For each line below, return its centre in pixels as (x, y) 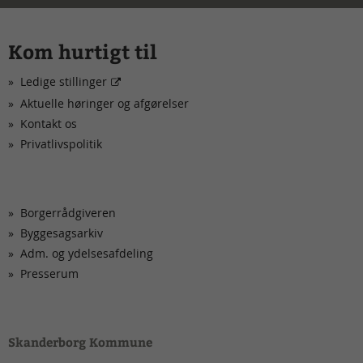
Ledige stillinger (64, 81)
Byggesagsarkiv (62, 233)
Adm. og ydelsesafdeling (87, 253)
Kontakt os (49, 123)
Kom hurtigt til (83, 51)
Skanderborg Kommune (80, 342)
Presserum (49, 273)
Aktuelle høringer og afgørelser (105, 103)
